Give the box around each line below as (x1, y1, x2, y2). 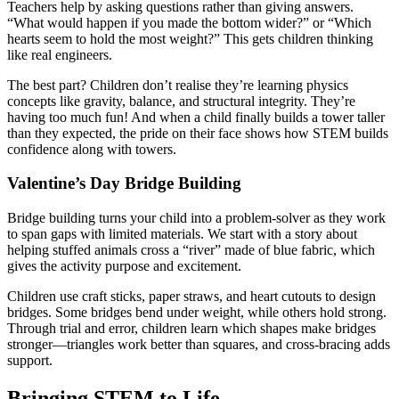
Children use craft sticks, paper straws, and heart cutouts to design (7, 289, 376, 305)
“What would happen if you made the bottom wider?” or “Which (7, 14, 371, 30)
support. (7, 353, 53, 369)
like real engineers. (7, 46, 112, 62)
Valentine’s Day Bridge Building (7, 174, 241, 193)
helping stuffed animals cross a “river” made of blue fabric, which (7, 242, 375, 258)
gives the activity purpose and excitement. (7, 258, 241, 274)
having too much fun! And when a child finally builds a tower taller (7, 109, 385, 125)
